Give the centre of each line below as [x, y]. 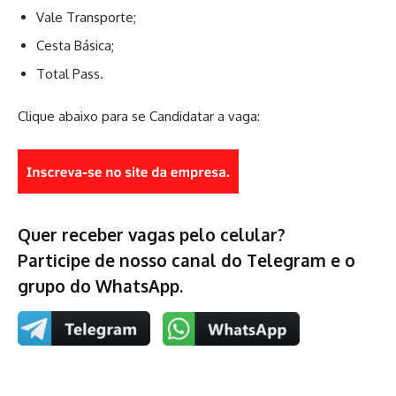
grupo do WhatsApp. [100, 285]
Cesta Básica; [75, 45]
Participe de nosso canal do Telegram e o [187, 259]
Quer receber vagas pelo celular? [152, 234]
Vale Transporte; [86, 17]
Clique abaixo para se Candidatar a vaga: [139, 116]
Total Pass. [70, 73]
